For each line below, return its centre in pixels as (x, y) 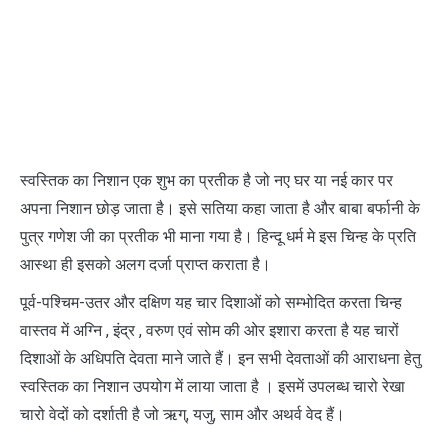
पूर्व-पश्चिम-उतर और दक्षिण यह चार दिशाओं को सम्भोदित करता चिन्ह (211, 302)
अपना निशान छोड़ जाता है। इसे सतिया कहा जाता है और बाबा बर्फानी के (220, 208)
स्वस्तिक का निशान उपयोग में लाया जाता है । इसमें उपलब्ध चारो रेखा (212, 386)
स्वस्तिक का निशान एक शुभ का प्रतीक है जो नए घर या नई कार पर (206, 180)
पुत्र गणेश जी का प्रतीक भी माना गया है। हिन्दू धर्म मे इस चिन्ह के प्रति (218, 236)
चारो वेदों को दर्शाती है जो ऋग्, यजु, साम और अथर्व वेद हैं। (182, 414)
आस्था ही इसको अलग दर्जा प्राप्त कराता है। (145, 264)
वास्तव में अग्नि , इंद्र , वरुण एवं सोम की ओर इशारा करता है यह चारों (209, 330)
